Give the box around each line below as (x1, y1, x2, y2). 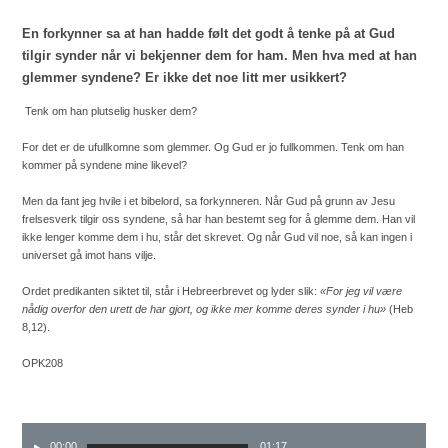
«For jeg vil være (320, 285, 402, 298)
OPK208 (22, 357, 66, 370)
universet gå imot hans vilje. (22, 249, 159, 262)
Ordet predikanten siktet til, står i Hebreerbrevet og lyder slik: (22, 285, 320, 298)
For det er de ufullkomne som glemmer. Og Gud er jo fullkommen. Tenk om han (22, 141, 404, 154)
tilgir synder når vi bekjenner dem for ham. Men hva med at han (22, 48, 417, 63)
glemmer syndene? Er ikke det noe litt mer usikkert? (22, 70, 347, 85)
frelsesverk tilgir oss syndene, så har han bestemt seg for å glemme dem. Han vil (22, 213, 415, 226)
